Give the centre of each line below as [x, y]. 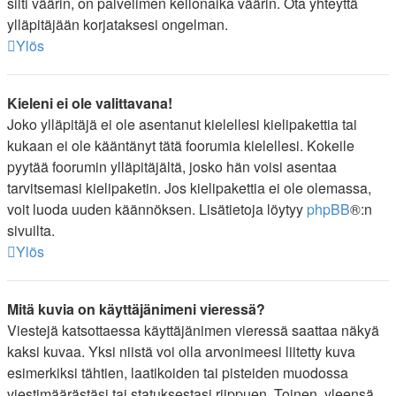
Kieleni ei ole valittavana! [90, 103]
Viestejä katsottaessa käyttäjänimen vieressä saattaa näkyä [193, 330]
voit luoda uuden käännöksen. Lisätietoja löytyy [157, 209]
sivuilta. [31, 230]
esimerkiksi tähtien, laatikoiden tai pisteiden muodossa [178, 373]
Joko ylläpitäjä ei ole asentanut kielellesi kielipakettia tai [182, 124]
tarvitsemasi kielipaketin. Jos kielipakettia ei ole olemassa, [189, 188]
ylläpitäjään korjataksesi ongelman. [118, 24]
